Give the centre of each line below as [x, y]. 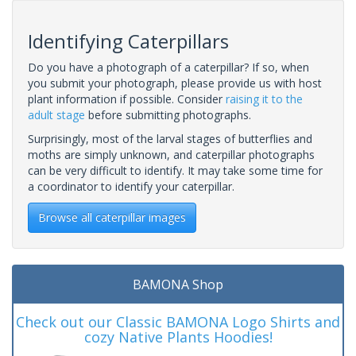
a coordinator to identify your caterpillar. [131, 186]
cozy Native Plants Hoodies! [178, 337]
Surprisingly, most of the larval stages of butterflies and [170, 138]
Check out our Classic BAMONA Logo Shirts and [178, 321]
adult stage [56, 114]
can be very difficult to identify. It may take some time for [175, 170]
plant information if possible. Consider [127, 99]
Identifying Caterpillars [128, 41]
